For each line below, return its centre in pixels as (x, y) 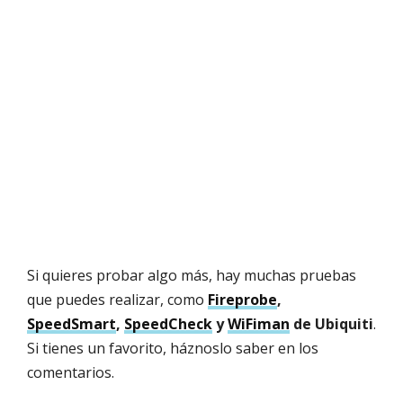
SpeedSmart (72, 324)
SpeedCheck (168, 324)
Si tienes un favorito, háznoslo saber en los (173, 349)
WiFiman (259, 324)
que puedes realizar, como (117, 300)
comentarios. (71, 373)
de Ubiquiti (331, 324)
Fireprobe (242, 300)
